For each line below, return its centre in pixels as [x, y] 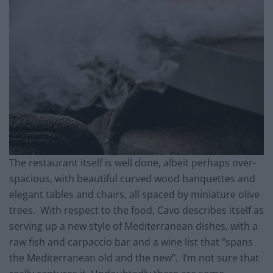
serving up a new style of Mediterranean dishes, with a [133, 226]
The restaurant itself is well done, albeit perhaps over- [133, 163]
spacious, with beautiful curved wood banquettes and [132, 179]
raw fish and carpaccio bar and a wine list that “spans [131, 242]
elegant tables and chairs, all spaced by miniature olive [134, 195]
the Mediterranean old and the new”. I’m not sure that [134, 258]
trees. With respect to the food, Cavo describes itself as [136, 211]
